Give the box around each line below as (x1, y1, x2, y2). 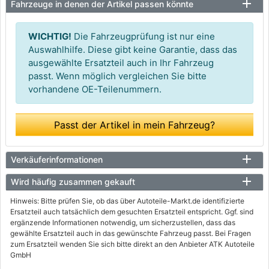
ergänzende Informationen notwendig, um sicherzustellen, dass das (10, 218, 235, 228)
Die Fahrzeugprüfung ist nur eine (71, 31, 215, 43)
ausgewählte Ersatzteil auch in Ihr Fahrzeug (28, 57, 214, 69)
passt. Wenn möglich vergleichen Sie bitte (28, 70, 207, 82)
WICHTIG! (28, 31, 71, 43)
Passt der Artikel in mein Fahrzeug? (54, 119, 215, 131)
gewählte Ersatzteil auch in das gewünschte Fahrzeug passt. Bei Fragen (10, 229, 251, 238)
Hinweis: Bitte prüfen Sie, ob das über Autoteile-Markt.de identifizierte (10, 196, 244, 206)
